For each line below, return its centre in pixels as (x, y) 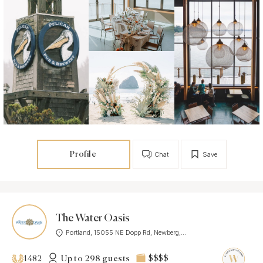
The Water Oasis (93, 219)
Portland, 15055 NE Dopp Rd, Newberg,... (126, 233)
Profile (83, 154)
